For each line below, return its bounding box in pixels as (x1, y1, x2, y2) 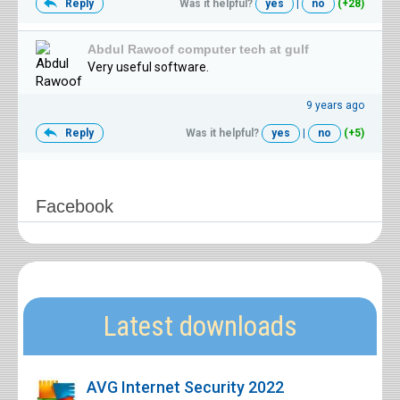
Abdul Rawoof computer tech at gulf (87, 42, 309, 57)
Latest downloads (103, 310, 297, 344)
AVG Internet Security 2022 (87, 378, 284, 397)
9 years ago (306, 99, 364, 112)
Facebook (36, 196, 113, 217)
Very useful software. (87, 60, 209, 75)
